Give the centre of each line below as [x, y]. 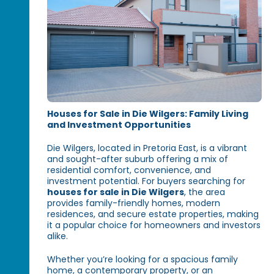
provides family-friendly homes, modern [134, 203]
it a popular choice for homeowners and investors [154, 225]
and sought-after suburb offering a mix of [138, 159]
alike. [58, 236]
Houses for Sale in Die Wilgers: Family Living [148, 114]
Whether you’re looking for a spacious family [143, 260]
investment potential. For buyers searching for [146, 181]
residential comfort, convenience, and [129, 170]
